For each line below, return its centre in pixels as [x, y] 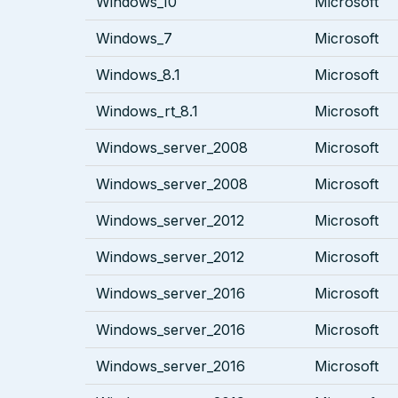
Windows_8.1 [138, 75]
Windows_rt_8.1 [147, 111]
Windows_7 [134, 39]
